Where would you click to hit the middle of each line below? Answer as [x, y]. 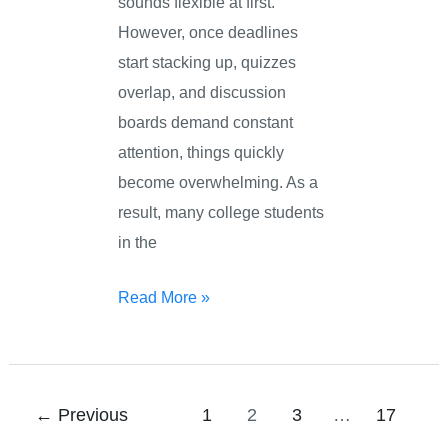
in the [138, 242]
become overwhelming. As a [218, 182]
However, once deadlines [208, 32]
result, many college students [221, 212]
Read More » [164, 297]
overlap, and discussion [202, 92]
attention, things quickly [201, 152]
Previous [91, 415]
